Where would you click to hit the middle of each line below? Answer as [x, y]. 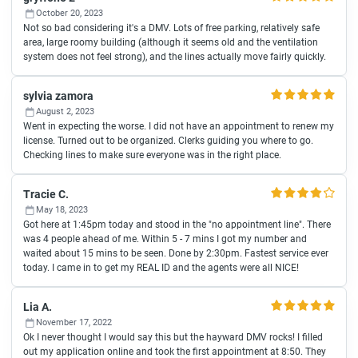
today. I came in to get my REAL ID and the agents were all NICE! [161, 268]
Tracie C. [46, 194]
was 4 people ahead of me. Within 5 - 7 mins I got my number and [165, 239]
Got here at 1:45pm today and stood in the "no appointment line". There [177, 225]
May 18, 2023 [62, 210]
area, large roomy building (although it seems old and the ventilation [171, 42]
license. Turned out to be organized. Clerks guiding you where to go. [168, 141]
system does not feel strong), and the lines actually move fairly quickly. [175, 57]
